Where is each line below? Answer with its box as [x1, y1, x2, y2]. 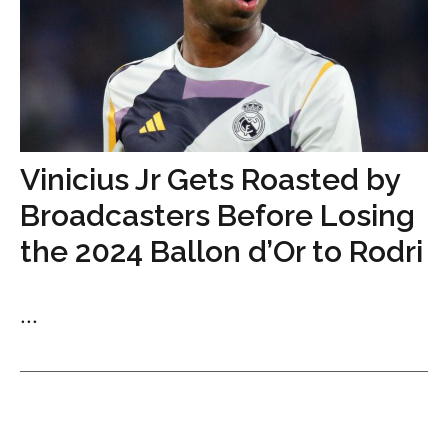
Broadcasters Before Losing [20, 198, 415, 233]
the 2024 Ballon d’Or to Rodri [20, 234, 423, 269]
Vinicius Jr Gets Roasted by [20, 162, 399, 197]
